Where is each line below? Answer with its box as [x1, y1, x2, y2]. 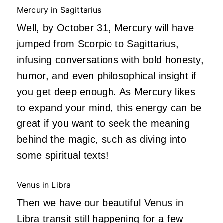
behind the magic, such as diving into [17, 134, 186, 145]
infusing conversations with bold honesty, [17, 54, 204, 66]
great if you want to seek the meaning [17, 118, 190, 129]
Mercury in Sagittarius [17, 5, 104, 15]
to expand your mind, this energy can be [17, 102, 202, 113]
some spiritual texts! [17, 150, 115, 161]
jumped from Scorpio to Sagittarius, [17, 38, 179, 50]
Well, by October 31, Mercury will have [17, 22, 194, 34]
